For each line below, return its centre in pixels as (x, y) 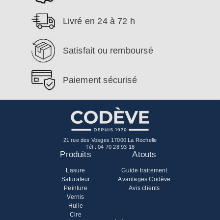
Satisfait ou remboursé (108, 50)
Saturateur (76, 179)
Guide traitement (144, 170)
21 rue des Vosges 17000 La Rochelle (110, 140)
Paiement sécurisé (100, 80)
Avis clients (144, 188)
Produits (76, 154)
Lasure (76, 170)
